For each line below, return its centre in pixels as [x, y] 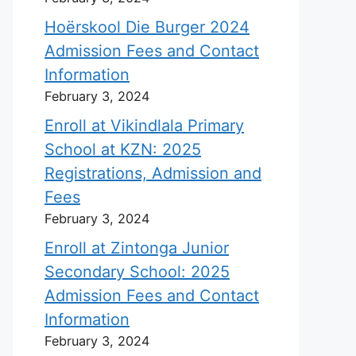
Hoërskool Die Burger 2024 [147, 27]
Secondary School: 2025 [137, 272]
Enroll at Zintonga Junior [137, 248]
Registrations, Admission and [153, 173]
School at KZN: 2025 [123, 149]
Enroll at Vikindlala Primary [144, 126]
